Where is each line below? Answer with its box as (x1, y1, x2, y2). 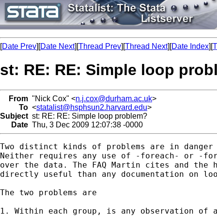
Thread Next (125, 42, 168, 50)
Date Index (171, 42, 209, 50)
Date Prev (2, 42, 36, 50)
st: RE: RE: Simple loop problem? (28, 111, 147, 120)
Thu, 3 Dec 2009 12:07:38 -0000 (28, 120, 143, 129)
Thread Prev (78, 42, 121, 50)
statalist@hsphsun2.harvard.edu (36, 103, 147, 111)
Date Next (40, 42, 75, 50)
